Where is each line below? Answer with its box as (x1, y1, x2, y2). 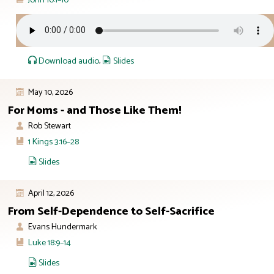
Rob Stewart (28, 119, 71, 134)
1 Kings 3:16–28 (28, 134, 79, 149)
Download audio (39, 53, 100, 68)
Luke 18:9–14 (28, 235, 71, 250)
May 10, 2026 (28, 85, 73, 100)
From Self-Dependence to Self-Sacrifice (8, 202, 215, 221)
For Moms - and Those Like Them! (8, 101, 182, 120)
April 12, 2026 (28, 186, 74, 201)
